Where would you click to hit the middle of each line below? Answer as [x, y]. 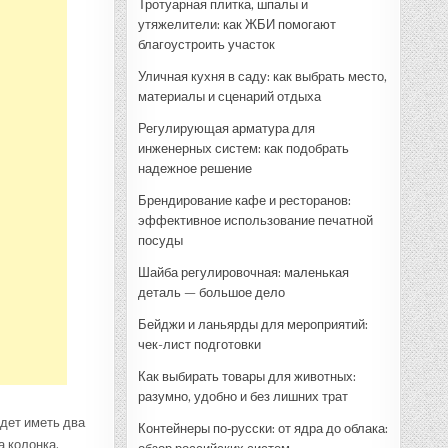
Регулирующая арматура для [226, 128]
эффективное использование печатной [255, 220]
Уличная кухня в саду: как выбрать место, [262, 76]
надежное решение [195, 168]
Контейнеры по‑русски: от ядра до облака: [263, 428]
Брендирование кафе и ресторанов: [244, 200]
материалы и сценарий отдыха [229, 96]
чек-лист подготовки [199, 344]
